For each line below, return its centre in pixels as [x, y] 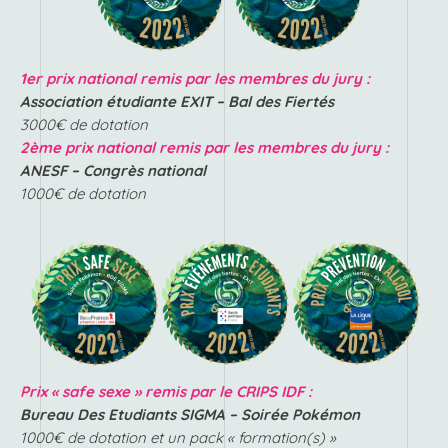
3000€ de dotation [84, 124]
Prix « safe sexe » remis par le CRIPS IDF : [166, 392]
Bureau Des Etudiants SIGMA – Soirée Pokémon [190, 415]
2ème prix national [89, 147]
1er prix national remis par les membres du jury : [195, 78]
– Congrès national [138, 170]
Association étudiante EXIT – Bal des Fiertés [177, 101]
